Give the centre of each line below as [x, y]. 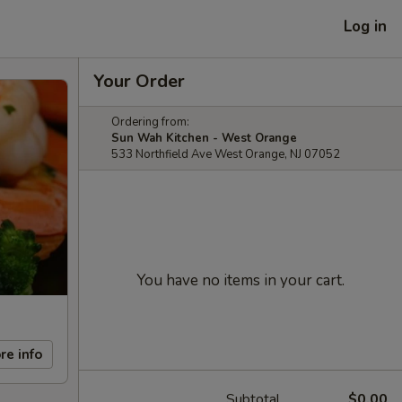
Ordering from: [150, 122]
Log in [365, 26]
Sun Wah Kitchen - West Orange [204, 138]
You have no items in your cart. [240, 280]
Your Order [139, 81]
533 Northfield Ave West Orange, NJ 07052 [226, 154]
